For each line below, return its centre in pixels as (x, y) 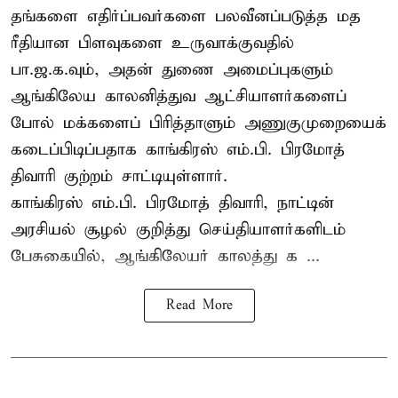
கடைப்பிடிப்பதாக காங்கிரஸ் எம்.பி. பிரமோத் (178, 149)
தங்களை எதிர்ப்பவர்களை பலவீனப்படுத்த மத (186, 16)
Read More (199, 305)
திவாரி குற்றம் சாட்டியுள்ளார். (119, 176)
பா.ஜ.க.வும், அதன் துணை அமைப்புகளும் (172, 69)
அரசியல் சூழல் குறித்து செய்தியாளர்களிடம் (178, 229)
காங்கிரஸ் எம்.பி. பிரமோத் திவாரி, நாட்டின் (172, 203)
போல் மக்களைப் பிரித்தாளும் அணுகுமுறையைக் (199, 123)
